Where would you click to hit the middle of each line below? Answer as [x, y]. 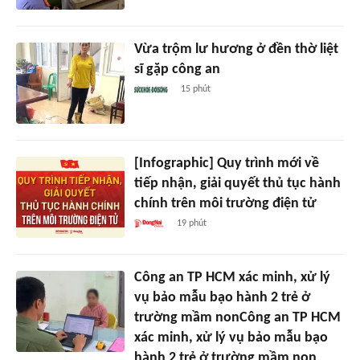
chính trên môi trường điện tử [225, 204]
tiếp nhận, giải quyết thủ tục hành [237, 184]
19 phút [192, 224]
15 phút [196, 90]
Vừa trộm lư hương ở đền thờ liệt [236, 50]
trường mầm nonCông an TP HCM [237, 318]
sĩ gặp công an [177, 70]
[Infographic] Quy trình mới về [226, 164]
